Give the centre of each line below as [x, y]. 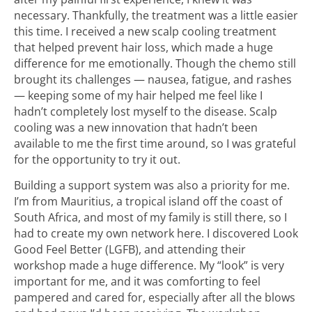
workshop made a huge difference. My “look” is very [149, 265]
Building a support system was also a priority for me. [152, 185]
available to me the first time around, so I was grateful [155, 144]
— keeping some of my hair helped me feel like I [138, 96]
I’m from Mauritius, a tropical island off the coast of [148, 201]
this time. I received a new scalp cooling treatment [145, 32]
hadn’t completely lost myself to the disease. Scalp [146, 112]
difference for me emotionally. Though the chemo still [155, 64]
